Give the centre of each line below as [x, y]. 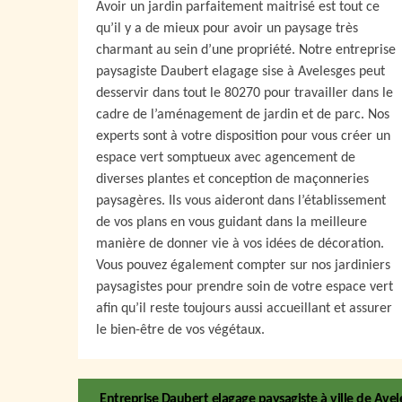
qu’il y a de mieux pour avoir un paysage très [227, 28]
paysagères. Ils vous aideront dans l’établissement [241, 201]
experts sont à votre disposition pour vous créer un [243, 136]
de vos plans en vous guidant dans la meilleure [232, 222]
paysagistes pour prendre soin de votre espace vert [245, 287]
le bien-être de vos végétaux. [180, 330]
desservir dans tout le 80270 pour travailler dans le [245, 93]
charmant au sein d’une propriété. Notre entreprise [246, 50]
